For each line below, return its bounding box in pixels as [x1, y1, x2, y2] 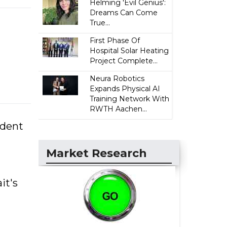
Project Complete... [90, 56, 158, 65]
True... [90, 18, 110, 27]
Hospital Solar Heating [90, 46, 169, 55]
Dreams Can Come [90, 8, 158, 17]
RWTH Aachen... [90, 104, 147, 113]
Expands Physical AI [90, 84, 161, 93]
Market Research [46, 146, 147, 160]
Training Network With [90, 94, 170, 103]
